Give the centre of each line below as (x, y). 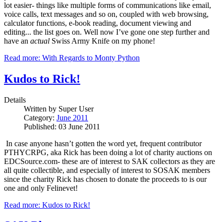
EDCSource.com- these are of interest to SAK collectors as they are (110, 161)
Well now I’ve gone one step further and (147, 32)
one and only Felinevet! (41, 188)
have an (17, 41)
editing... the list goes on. (43, 32)
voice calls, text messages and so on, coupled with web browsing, (106, 14)
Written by (41, 109)
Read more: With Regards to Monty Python (72, 57)
